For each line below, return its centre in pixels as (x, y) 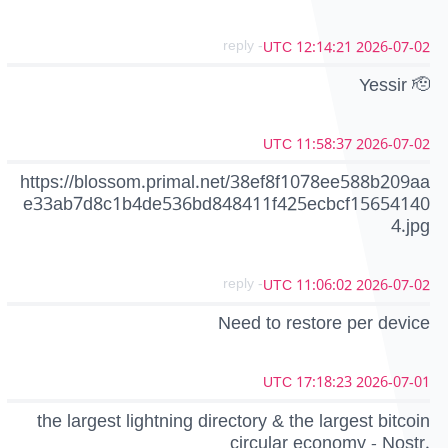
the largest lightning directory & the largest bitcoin (233, 420)
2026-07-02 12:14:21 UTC (393, 47)
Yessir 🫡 (394, 84)
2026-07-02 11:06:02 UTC (393, 286)
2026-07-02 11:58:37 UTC (393, 144)
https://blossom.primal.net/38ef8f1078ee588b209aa (225, 182)
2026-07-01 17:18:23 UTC (393, 383)
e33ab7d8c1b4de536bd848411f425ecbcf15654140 (226, 204)
